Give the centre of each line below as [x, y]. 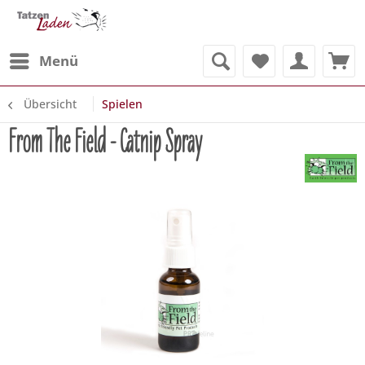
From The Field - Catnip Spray [105, 142]
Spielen [122, 104]
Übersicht [50, 104]
